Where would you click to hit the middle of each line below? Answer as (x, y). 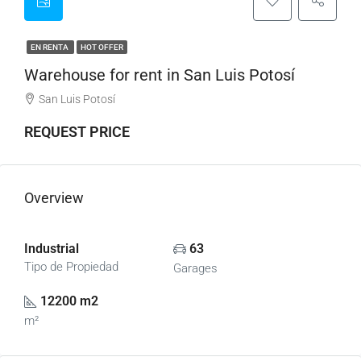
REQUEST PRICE (77, 132)
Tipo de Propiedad (71, 267)
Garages (195, 268)
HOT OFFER (102, 47)
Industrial (52, 249)
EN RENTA (50, 47)
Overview (54, 198)
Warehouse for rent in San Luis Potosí (160, 75)
